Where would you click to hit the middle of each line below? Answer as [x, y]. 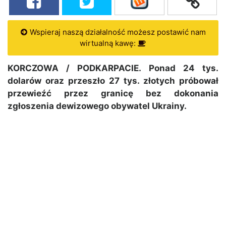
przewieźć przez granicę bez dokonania [113, 94]
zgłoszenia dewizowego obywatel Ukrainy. [97, 106]
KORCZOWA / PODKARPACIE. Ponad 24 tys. [113, 68]
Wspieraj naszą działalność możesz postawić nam [117, 32]
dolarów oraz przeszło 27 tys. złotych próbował [113, 81]
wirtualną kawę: [109, 43]
